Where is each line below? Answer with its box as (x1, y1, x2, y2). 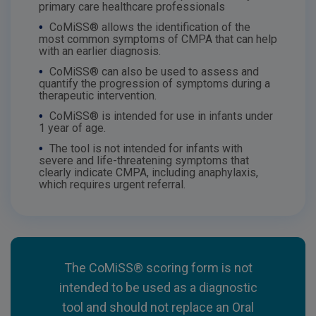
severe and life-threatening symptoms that (39, 154, 249, 167)
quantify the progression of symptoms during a (39, 77, 270, 90)
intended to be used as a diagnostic (59, 280, 257, 295)
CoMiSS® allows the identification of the (47, 20, 250, 34)
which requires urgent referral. (39, 178, 186, 191)
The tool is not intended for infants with (47, 142, 243, 155)
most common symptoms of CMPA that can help (39, 32, 277, 46)
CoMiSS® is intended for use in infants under (47, 109, 273, 123)
